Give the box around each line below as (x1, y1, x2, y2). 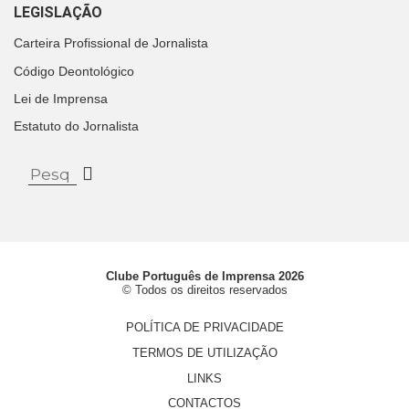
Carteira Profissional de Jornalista (14, 36, 208, 51)
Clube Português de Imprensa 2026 (105, 269, 304, 284)
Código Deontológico (14, 63, 134, 79)
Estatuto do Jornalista (14, 119, 139, 134)
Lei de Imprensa (14, 90, 108, 106)
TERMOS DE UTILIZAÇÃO (131, 345, 278, 360)
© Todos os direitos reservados (121, 283, 288, 298)
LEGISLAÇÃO (14, 4, 102, 22)
